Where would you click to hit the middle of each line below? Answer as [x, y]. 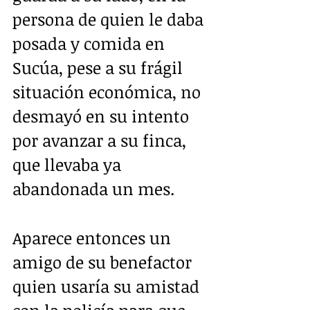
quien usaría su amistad [108, 286]
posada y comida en [91, 43]
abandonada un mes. [93, 188]
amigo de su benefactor [104, 262]
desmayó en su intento [103, 116]
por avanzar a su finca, [101, 140]
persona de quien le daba [110, 19]
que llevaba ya [69, 164]
